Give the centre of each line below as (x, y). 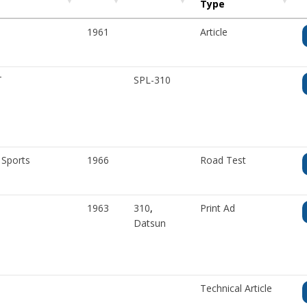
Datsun (149, 223)
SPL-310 (152, 80)
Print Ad (217, 208)
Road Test (223, 160)
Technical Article (236, 288)
